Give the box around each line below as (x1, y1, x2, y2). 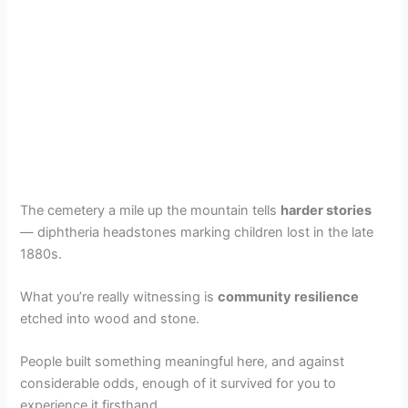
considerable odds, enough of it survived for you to (20, 375, 337, 393)
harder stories (280, 201, 372, 219)
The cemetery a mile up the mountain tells (20, 201, 281, 219)
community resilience (218, 289, 360, 306)
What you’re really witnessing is (20, 289, 219, 306)
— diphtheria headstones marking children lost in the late (20, 223, 374, 240)
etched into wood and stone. (20, 311, 200, 328)
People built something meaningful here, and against (20, 353, 345, 371)
